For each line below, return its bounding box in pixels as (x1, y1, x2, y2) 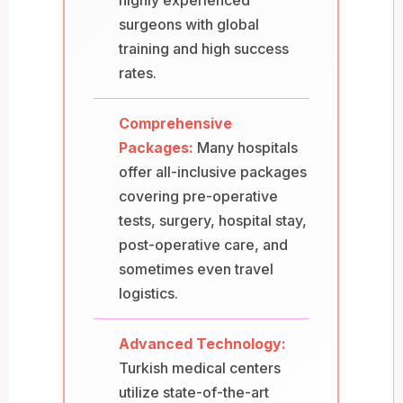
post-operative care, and (119, 235, 288, 254)
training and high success (119, 39, 289, 58)
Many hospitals (197, 138, 298, 157)
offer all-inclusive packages (119, 162, 307, 181)
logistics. (119, 283, 178, 302)
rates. (119, 63, 157, 82)
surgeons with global (119, 14, 259, 33)
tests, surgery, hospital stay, (119, 210, 307, 229)
